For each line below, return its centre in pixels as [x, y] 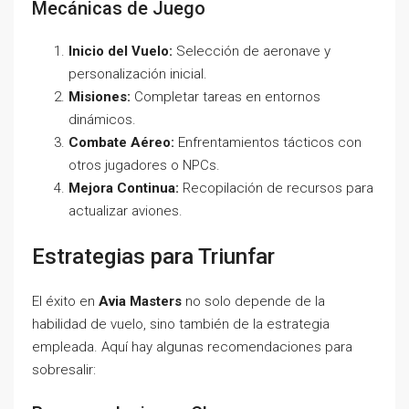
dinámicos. [102, 120]
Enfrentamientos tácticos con [268, 142]
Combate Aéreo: [121, 142]
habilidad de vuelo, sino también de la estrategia [181, 324]
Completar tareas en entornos [225, 97]
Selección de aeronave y [252, 51]
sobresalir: [64, 370]
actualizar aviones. [126, 211]
